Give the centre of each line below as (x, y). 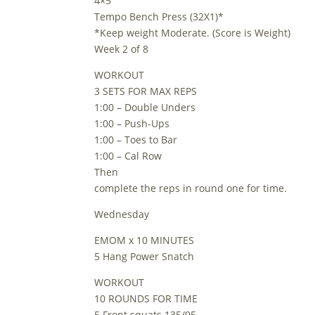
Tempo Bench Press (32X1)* (159, 17)
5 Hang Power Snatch (144, 256)
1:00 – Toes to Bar (136, 140)
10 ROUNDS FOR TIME (146, 298)
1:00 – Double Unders (145, 107)
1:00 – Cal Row (128, 156)
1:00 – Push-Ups (132, 123)
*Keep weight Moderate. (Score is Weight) (193, 33)
